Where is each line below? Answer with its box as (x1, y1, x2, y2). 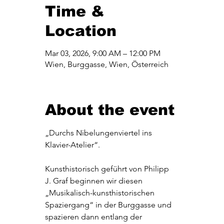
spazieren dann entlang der (45, 212, 144, 222)
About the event (45, 101, 175, 118)
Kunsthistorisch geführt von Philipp (45, 164, 171, 174)
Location (45, 22, 117, 39)
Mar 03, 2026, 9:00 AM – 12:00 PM (45, 48, 161, 58)
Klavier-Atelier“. (45, 140, 102, 150)
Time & (45, 3, 105, 20)
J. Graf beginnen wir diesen (45, 176, 145, 186)
